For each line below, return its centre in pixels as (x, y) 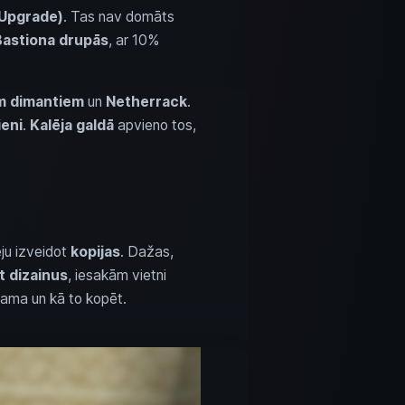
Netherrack (146, 101)
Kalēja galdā (71, 125)
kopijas (95, 251)
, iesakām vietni (117, 275)
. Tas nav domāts (118, 16)
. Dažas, (146, 251)
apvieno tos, (155, 125)
